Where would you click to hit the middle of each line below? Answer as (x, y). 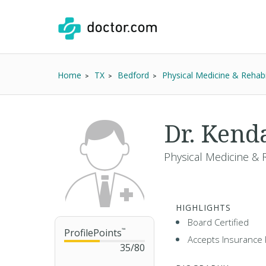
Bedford (133, 75)
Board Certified (218, 222)
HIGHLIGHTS (203, 208)
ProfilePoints (93, 233)
